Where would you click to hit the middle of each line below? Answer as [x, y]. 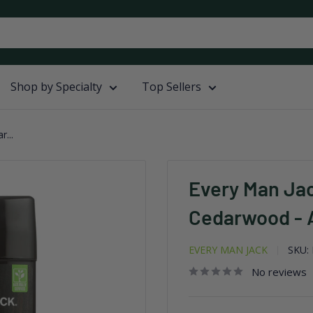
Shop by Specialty [56, 87]
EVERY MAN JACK [228, 250]
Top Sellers [172, 87]
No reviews [279, 272]
